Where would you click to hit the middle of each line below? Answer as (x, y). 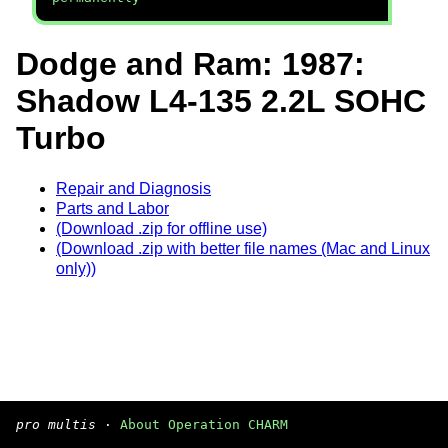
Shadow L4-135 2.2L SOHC (221, 101)
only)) (76, 268)
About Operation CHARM (204, 424)
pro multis (56, 424)
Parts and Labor (112, 208)
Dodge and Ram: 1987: (190, 64)
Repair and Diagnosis (133, 188)
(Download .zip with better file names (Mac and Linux (243, 248)
